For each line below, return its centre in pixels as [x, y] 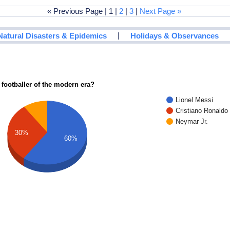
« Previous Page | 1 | [83, 11]
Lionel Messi [195, 100]
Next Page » [161, 11]
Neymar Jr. [192, 121]
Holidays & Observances [175, 35]
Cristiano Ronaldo [202, 110]
